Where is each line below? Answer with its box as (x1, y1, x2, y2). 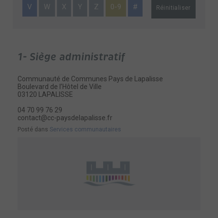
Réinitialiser (156, 4, 191, 11)
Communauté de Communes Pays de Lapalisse (18, 75, 163, 83)
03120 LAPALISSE (18, 91, 73, 98)
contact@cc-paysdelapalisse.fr (18, 114, 113, 122)
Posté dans (18, 126, 50, 133)
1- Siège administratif (18, 51, 126, 63)
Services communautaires (50, 126, 122, 133)
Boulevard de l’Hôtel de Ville (18, 83, 102, 91)
